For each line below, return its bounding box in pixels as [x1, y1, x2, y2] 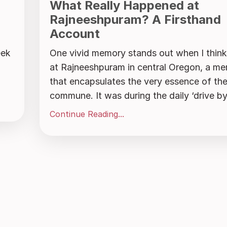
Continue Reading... [49, 109, 124, 120]
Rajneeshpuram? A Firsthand [49, 12, 221, 27]
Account [49, 26, 100, 42]
